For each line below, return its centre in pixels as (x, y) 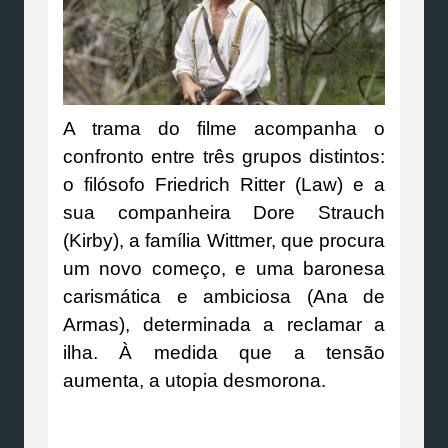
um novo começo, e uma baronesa (224, 269)
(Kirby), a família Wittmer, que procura (224, 241)
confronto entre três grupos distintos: (224, 157)
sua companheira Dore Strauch (224, 213)
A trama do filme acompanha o (224, 129)
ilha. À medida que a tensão (224, 353)
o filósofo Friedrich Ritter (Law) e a (224, 185)
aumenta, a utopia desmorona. (194, 381)
